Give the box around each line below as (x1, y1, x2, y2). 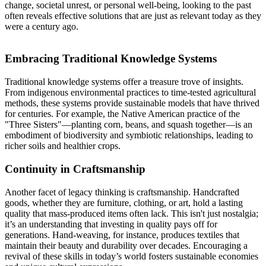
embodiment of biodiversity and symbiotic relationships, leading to (5, 130, 253, 141)
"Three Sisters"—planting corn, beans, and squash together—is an (5, 119, 252, 130)
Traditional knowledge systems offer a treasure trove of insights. (5, 77, 243, 87)
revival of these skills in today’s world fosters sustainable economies (5, 251, 258, 261)
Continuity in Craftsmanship (5, 162, 145, 175)
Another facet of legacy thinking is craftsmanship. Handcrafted (5, 186, 239, 197)
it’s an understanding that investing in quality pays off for (5, 218, 217, 229)
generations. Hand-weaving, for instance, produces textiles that (5, 229, 239, 240)
